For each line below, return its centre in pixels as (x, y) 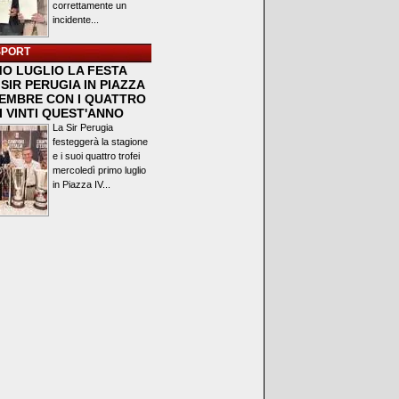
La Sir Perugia (83, 127)
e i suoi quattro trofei (96, 156)
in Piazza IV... (81, 184)
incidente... (76, 20)
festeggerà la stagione (100, 142)
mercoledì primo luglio (99, 170)
